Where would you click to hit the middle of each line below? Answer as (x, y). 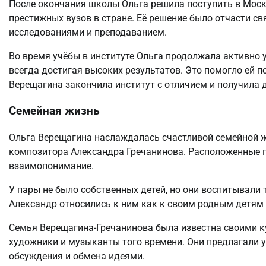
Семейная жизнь (54, 111)
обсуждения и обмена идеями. (77, 256)
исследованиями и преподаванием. (88, 32)
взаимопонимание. (51, 166)
